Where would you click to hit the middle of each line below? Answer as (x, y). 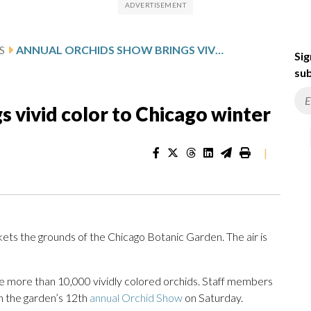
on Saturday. (213, 298)
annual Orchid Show (136, 298)
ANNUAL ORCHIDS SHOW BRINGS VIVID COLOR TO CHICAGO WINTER (219, 50)
